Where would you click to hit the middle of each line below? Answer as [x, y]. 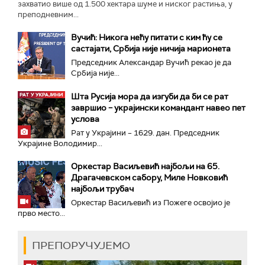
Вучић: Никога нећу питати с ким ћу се [147, 37]
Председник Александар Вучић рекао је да [151, 62]
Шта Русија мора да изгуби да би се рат [150, 96]
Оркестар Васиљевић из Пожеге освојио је [151, 203]
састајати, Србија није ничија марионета [151, 49]
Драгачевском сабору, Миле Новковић [149, 177]
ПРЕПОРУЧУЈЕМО [81, 245]
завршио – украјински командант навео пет [158, 108]
